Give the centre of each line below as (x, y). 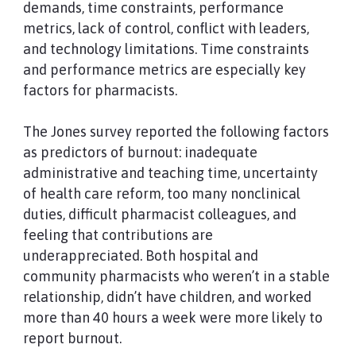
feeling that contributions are (118, 235)
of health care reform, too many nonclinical (161, 193)
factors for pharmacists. (100, 90)
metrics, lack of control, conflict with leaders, (166, 28)
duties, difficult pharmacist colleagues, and (159, 214)
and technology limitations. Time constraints (166, 49)
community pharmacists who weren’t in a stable (176, 276)
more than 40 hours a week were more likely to (172, 317)
